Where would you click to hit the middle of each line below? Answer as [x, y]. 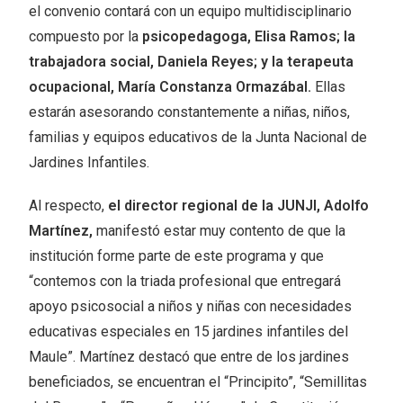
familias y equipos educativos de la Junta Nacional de [198, 138]
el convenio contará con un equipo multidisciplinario [191, 12]
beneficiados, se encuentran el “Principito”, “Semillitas [198, 382]
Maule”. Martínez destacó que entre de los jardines [189, 357]
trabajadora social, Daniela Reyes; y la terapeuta [192, 62]
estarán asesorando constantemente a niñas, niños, [190, 112]
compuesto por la [86, 37]
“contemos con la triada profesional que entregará [185, 282]
